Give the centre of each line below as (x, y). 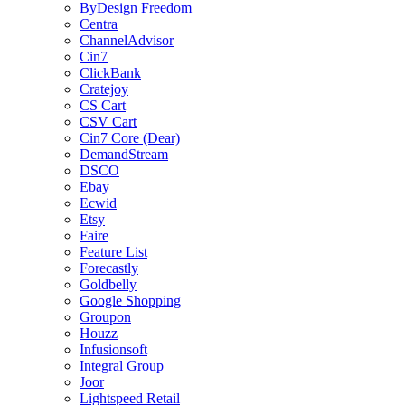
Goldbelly (108, 284)
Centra (99, 24)
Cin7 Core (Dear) (130, 137)
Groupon (105, 316)
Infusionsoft (113, 349)
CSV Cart (108, 121)
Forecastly (109, 268)
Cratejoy (104, 89)
